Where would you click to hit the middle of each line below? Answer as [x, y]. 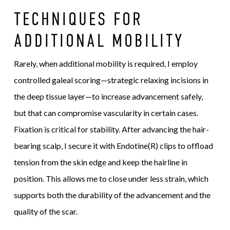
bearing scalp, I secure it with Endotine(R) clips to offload [113, 145]
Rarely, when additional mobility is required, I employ [106, 63]
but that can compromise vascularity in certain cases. [106, 112]
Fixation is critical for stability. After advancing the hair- [111, 129]
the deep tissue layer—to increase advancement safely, [108, 96]
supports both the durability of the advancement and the [112, 195]
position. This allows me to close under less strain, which [111, 178]
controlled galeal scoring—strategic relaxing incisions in [111, 80]
